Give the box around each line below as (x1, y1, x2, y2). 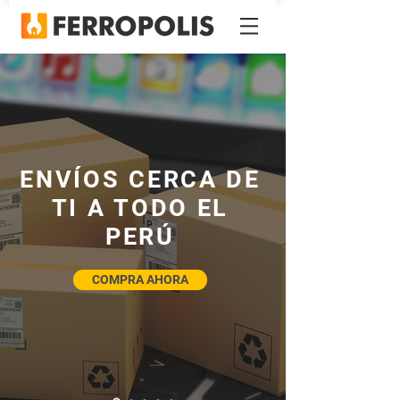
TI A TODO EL (51, 194, 229, 222)
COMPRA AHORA (92, 272, 188, 287)
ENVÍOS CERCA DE (20, 165, 261, 194)
